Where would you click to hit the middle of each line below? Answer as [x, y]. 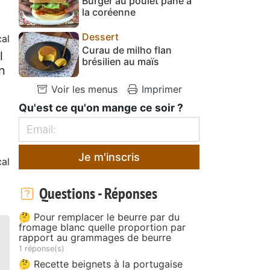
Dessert [100, 37]
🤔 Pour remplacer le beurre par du [99, 217]
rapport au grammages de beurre [95, 237]
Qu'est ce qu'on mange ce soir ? [101, 108]
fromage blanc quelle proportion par [102, 227]
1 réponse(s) [42, 249]
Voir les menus [83, 89]
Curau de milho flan [127, 50]
